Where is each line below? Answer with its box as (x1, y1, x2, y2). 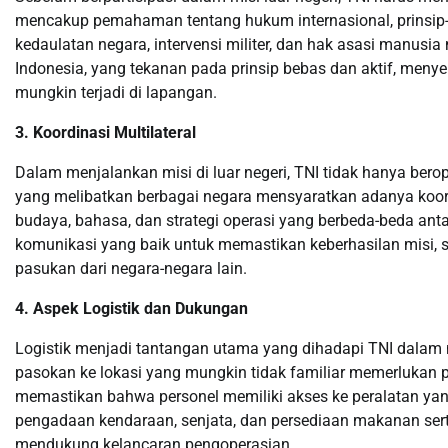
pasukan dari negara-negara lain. (15, 259, 247, 278)
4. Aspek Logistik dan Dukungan (15, 299, 248, 318)
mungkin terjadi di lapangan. (15, 83, 217, 102)
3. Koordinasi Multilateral (15, 123, 196, 142)
